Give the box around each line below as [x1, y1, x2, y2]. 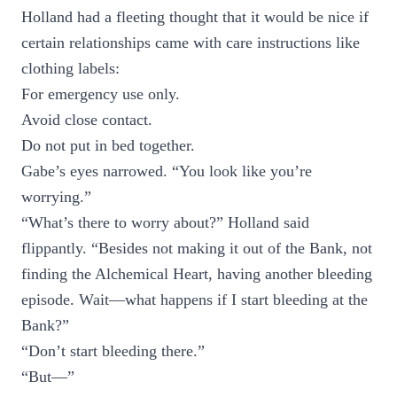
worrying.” [21, 188, 91, 206]
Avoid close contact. [21, 111, 152, 128]
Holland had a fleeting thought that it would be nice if [21, 8, 369, 26]
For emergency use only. [21, 85, 180, 103]
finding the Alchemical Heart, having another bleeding [21, 265, 372, 283]
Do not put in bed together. [21, 136, 195, 154]
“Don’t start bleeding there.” [21, 342, 205, 360]
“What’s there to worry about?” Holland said [21, 214, 309, 231]
